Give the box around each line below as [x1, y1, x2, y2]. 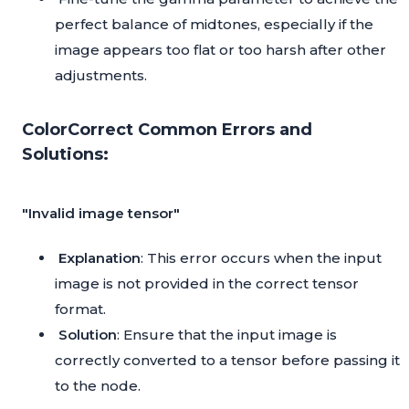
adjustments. [55, 67, 147, 85]
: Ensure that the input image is [117, 326, 337, 344]
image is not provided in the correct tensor [55, 275, 359, 293]
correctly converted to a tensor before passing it [55, 351, 400, 370]
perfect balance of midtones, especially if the [55, 16, 373, 34]
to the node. [55, 377, 141, 395]
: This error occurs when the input [141, 249, 382, 267]
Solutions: [22, 144, 109, 165]
